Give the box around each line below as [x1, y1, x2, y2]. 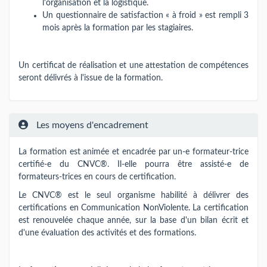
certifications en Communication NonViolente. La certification [18, 204, 249, 212]
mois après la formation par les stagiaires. [42, 24, 193, 32]
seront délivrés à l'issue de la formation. [18, 74, 163, 82]
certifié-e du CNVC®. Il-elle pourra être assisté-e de [18, 160, 249, 169]
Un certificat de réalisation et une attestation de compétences [18, 61, 249, 70]
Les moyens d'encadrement [34, 120, 148, 130]
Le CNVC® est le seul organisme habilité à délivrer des [18, 191, 249, 200]
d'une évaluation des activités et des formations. [18, 229, 196, 237]
